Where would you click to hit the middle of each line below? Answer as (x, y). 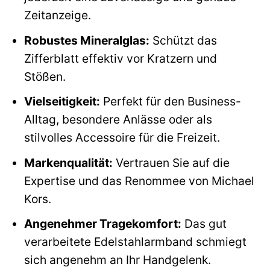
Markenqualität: (68, 162)
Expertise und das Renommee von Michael (139, 181)
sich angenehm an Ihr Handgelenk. (117, 260)
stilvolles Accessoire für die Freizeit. (122, 138)
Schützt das (183, 40)
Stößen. (45, 76)
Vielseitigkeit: (62, 102)
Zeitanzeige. (57, 15)
